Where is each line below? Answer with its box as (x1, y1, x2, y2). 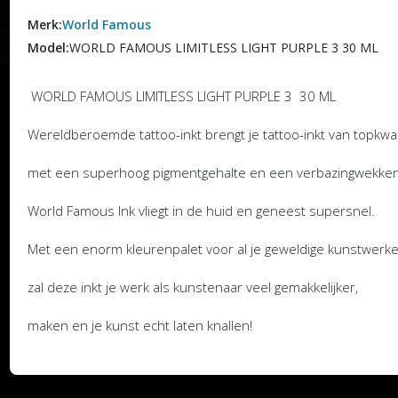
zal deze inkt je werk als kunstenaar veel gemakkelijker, (27, 277, 358, 296)
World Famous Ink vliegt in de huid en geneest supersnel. (27, 201, 378, 219)
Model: (27, 38, 69, 56)
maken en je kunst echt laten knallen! (27, 315, 252, 334)
